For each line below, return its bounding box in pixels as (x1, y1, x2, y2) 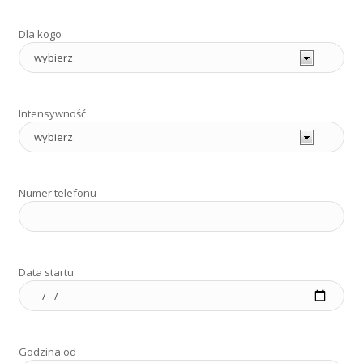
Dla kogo (19, 27, 62, 42)
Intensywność (19, 106, 87, 122)
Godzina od (19, 344, 77, 360)
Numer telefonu (19, 186, 97, 201)
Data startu (19, 265, 75, 280)
